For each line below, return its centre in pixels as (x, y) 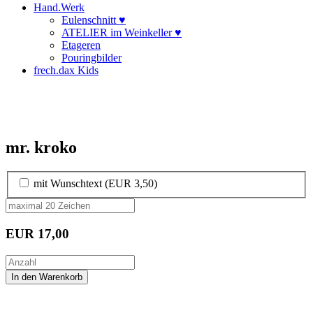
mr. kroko (41, 147)
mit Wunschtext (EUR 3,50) (95, 184)
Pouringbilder (92, 58)
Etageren (81, 45)
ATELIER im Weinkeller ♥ (122, 32)
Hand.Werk (59, 7)
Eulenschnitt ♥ (94, 20)
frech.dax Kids (66, 70)
